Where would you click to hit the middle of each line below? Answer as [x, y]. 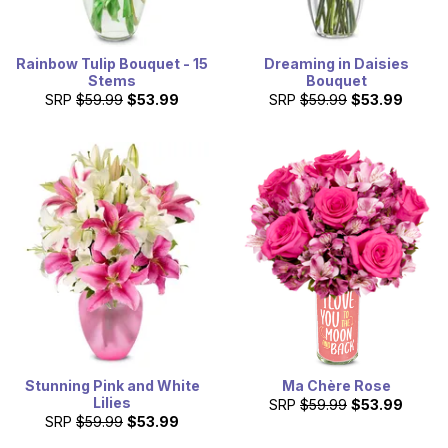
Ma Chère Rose [336, 385]
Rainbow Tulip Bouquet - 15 [112, 63]
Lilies [112, 402]
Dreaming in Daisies [336, 63]
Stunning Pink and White [112, 385]
